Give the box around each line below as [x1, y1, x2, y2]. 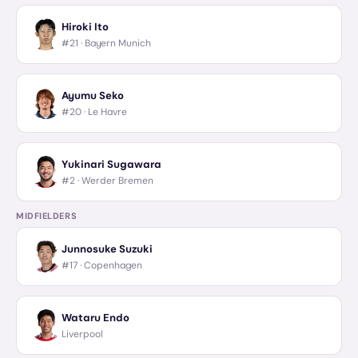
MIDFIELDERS [16, 210, 78, 221]
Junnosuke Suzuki [62, 241, 153, 256]
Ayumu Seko [62, 88, 124, 102]
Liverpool [62, 327, 103, 340]
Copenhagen [84, 258, 142, 272]
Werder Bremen [82, 173, 153, 187]
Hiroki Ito [62, 19, 109, 34]
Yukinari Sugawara [62, 157, 161, 171]
